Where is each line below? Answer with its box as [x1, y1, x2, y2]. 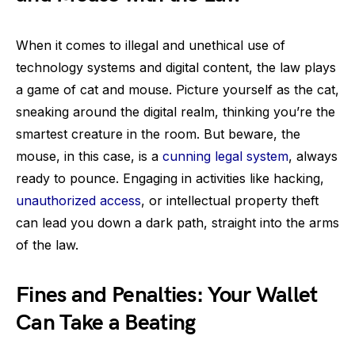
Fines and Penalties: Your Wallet [16, 282, 318, 308]
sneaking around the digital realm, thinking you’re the [16, 104, 335, 120]
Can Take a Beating [16, 310, 196, 336]
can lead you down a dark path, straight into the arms [16, 215, 339, 231]
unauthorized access [16, 193, 141, 208]
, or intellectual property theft [141, 193, 319, 208]
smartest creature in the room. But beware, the [16, 126, 300, 142]
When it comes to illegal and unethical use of [16, 37, 285, 53]
